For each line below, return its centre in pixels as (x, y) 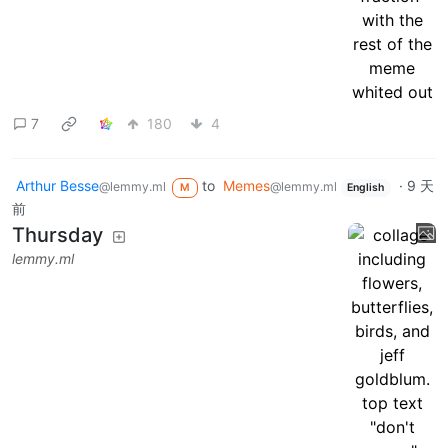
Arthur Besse (57, 186)
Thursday (57, 234)
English (366, 188)
